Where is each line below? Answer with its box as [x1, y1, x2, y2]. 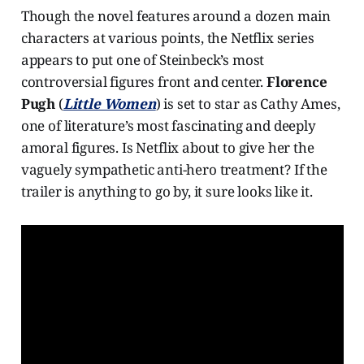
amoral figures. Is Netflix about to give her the [20, 138, 314, 158]
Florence [266, 72, 327, 92]
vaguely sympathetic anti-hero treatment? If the [20, 160, 327, 180]
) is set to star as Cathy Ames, [155, 94, 340, 114]
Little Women [63, 94, 156, 114]
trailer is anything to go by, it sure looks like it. [20, 182, 313, 201]
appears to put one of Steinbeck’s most [20, 50, 265, 70]
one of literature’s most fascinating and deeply [20, 116, 316, 136]
